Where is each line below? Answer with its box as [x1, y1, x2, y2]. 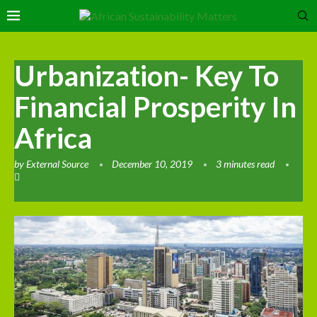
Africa [14, 121, 92, 155]
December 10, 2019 [112, 158, 192, 170]
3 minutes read [216, 158, 275, 170]
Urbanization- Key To [14, 59, 279, 93]
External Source [26, 158, 88, 170]
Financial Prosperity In [14, 90, 296, 124]
